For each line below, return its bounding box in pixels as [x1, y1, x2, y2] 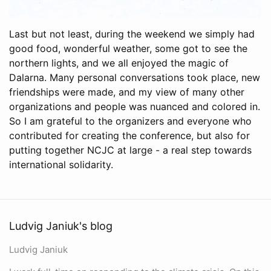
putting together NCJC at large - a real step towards [9, 143, 252, 156]
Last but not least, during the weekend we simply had [9, 27, 255, 40]
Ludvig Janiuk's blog [9, 220, 113, 232]
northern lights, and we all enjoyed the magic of [9, 56, 229, 69]
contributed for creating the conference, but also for [9, 129, 250, 142]
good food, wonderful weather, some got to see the [9, 42, 247, 54]
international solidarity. [9, 158, 113, 171]
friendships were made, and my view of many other [9, 85, 244, 98]
